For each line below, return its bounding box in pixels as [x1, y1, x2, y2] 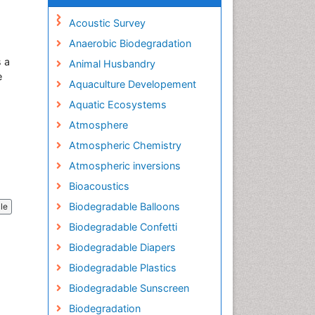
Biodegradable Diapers [68, 241, 176, 253]
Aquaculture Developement [68, 78, 196, 90]
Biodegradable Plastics [68, 262, 176, 274]
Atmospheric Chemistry [68, 139, 181, 151]
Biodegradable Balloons [68, 200, 180, 212]
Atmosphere [68, 119, 128, 131]
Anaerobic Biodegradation [68, 37, 191, 49]
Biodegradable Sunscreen [68, 282, 189, 294]
